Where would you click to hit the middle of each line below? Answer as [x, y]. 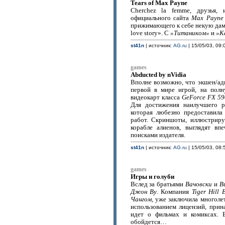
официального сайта [161, 18]
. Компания [174, 192]
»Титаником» [190, 33]
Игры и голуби [152, 177]
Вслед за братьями [158, 184]
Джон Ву [143, 192]
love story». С [150, 33]
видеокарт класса [156, 97]
